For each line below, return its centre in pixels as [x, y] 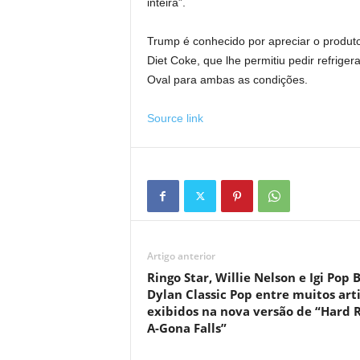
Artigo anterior [181, 256]
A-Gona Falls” [186, 327]
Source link [175, 118]
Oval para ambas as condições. [227, 79]
